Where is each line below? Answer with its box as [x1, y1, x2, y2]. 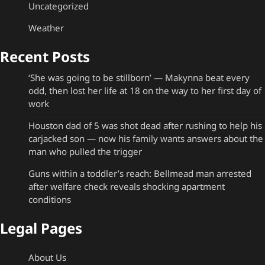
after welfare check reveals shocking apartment [28, 180, 225, 192]
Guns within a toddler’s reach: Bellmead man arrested [28, 167, 251, 179]
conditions [28, 193, 71, 205]
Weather [28, 21, 64, 34]
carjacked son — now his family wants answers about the [28, 132, 263, 144]
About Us [28, 251, 66, 263]
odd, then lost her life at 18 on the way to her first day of [28, 84, 261, 96]
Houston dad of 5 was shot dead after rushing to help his [28, 119, 262, 131]
